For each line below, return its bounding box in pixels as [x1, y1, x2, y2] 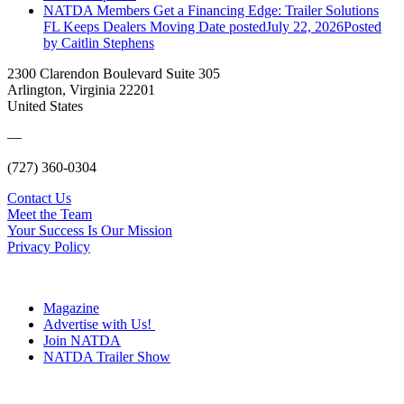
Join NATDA [43, 332, 121, 348]
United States [7, 97, 83, 114]
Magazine [43, 299, 99, 316]
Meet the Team [7, 206, 92, 222]
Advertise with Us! [43, 316, 155, 332]
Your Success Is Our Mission [7, 222, 172, 238]
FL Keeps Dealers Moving [43, 18, 198, 34]
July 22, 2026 [266, 18, 344, 34]
